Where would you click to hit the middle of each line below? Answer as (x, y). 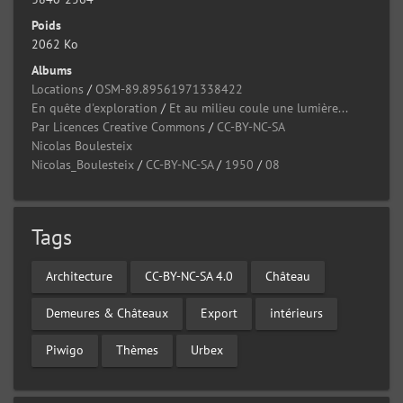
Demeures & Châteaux (107, 313)
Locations (58, 89)
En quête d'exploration (94, 107)
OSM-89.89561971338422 (169, 89)
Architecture (79, 277)
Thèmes (137, 350)
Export (219, 313)
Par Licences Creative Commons (118, 126)
